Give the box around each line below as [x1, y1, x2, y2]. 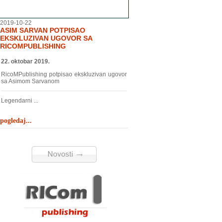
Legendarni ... [1, 97, 38, 104]
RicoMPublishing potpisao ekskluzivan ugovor [1, 71, 127, 78]
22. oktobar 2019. [1, 58, 50, 65]
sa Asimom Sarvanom [1, 78, 59, 85]
